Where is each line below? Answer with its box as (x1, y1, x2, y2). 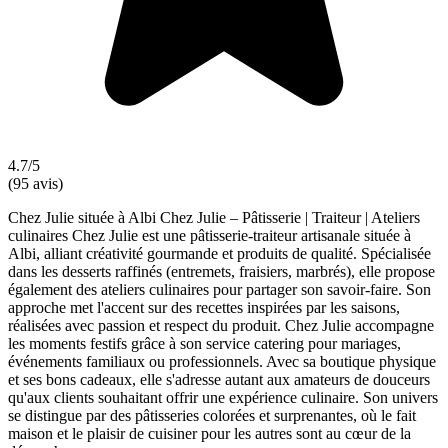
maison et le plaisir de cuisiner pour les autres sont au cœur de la (8, 424, 411, 442)
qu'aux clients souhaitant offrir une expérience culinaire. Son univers (8, 388, 438, 406)
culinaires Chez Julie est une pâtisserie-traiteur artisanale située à (8, 226, 411, 244)
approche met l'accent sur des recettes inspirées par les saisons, (8, 298, 400, 316)
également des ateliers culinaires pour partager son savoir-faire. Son (8, 280, 431, 298)
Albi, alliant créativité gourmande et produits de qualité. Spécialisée (8, 244, 431, 262)
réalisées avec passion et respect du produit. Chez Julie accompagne (8, 316, 434, 334)
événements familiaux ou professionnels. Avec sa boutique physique (8, 352, 436, 370)
